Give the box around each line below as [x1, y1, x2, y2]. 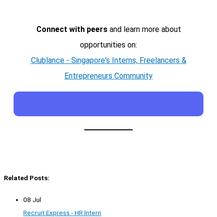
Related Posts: [4, 174, 49, 182]
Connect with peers [36, 25, 108, 34]
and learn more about [107, 25, 181, 34]
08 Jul [23, 196, 41, 204]
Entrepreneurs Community [64, 71, 153, 81]
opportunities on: [80, 40, 137, 50]
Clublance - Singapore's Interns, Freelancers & [31, 56, 186, 65]
